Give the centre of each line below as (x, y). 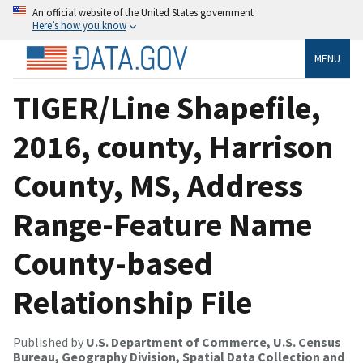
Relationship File (132, 302)
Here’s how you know (79, 25)
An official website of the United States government (143, 12)
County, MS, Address (158, 185)
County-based (113, 263)
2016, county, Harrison (173, 146)
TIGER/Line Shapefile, (167, 107)
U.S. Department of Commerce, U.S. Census (214, 342)
